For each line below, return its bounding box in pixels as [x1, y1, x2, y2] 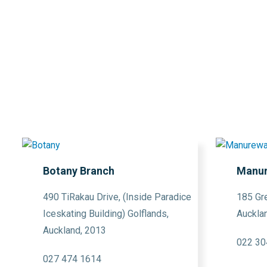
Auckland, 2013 [43, 225, 106, 236]
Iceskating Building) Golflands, [43, 208, 169, 219]
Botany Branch [43, 164, 114, 177]
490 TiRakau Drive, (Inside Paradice [43, 191, 191, 203]
